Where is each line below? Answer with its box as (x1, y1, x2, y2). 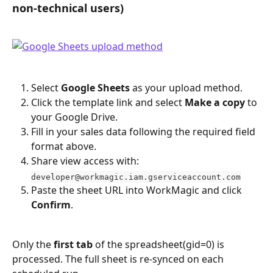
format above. (31, 140, 96, 154)
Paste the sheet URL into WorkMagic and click (31, 183, 244, 197)
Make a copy (185, 96, 245, 110)
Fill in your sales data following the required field (31, 125, 258, 139)
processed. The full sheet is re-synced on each (12, 252, 226, 266)
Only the (12, 237, 54, 251)
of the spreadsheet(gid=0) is (93, 237, 227, 251)
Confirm (31, 198, 71, 212)
